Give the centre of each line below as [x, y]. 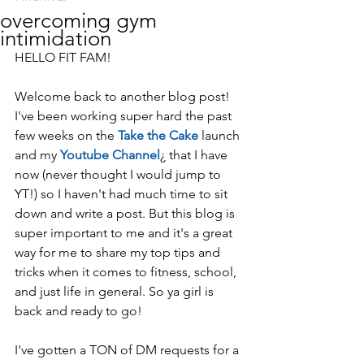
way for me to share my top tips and [119, 253]
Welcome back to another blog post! [124, 97]
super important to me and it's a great [125, 233]
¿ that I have [195, 155]
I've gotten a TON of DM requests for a [128, 350]
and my [37, 155]
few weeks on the [66, 136]
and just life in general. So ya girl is [116, 292]
